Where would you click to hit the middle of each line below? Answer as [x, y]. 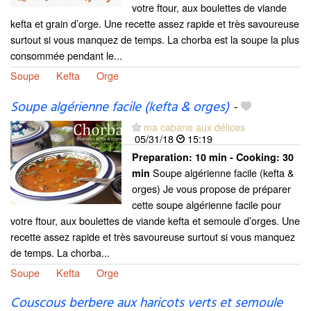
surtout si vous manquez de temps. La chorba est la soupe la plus [155, 39]
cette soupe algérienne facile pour [207, 204]
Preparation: [163, 157]
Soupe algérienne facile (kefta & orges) [120, 107]
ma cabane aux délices [194, 126]
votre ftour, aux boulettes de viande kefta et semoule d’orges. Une [155, 220]
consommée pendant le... [66, 55]
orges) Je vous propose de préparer [211, 188]
